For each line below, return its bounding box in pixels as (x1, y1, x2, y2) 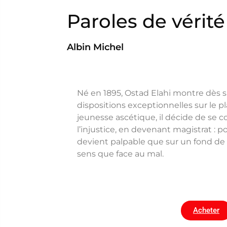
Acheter (193, 206, 219, 215)
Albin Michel (67, 41, 124, 53)
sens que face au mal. (77, 148, 164, 159)
